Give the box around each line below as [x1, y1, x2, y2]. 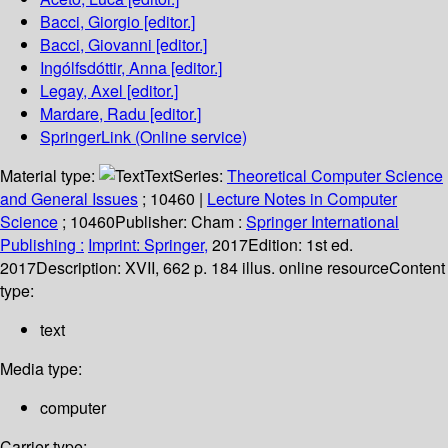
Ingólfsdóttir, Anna [40, 56, 167, 80]
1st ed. [306, 233, 353, 257]
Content [389, 256, 445, 280]
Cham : [191, 210, 242, 234]
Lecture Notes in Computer [207, 187, 397, 211]
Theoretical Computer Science [227, 164, 443, 188]
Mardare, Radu [40, 102, 146, 126]
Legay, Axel [40, 79, 123, 103]
